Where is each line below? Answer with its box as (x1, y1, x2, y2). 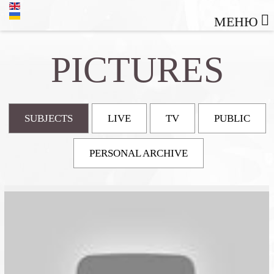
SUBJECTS (24, 113, 73, 124)
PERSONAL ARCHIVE (89, 147, 188, 159)
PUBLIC (213, 113, 250, 124)
